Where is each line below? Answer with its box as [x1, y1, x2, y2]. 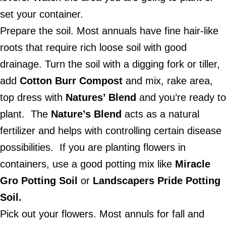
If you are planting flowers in [60, 142, 186, 153]
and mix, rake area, [123, 75, 213, 86]
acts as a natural [122, 108, 199, 120]
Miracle [175, 158, 210, 169]
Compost [79, 75, 123, 86]
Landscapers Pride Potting [90, 175, 220, 186]
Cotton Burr [20, 75, 76, 86]
